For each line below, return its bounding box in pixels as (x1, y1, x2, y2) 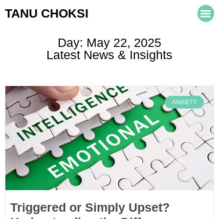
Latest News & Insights (46, 47, 173, 62)
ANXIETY (172, 98, 197, 106)
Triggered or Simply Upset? (10, 200, 170, 214)
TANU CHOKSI (5, 6, 88, 20)
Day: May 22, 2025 (58, 35, 161, 49)
